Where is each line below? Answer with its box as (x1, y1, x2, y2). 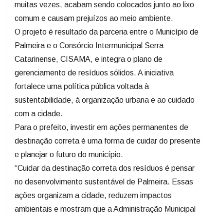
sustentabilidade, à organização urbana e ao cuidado (15, 95, 195, 104)
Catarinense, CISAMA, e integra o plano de (15, 54, 163, 63)
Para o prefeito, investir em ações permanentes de (15, 123, 188, 131)
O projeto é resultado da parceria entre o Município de (15, 27, 199, 36)
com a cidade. (15, 109, 63, 118)
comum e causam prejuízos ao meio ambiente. (15, 14, 173, 22)
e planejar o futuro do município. (15, 150, 123, 159)
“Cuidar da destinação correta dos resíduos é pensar (15, 163, 195, 172)
